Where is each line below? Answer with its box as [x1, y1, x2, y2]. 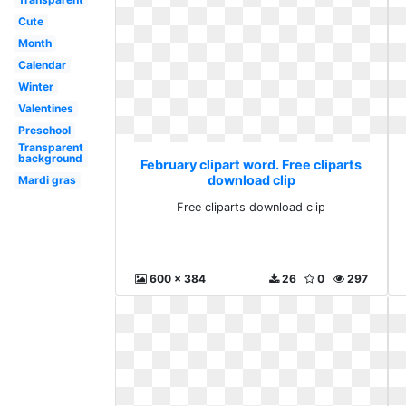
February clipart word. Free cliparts [140, 157, 362, 172]
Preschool [17, 123, 71, 137]
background [17, 151, 82, 165]
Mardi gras [17, 173, 76, 187]
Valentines [17, 101, 73, 115]
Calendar [17, 58, 66, 72]
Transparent [17, 140, 83, 154]
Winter [17, 80, 53, 93]
